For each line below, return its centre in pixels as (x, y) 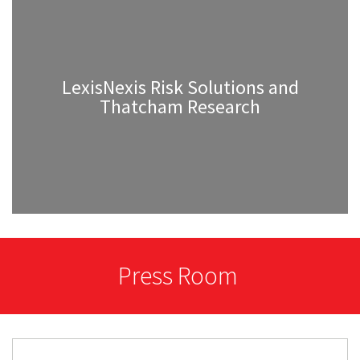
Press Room (180, 275)
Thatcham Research (180, 106)
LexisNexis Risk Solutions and (180, 87)
